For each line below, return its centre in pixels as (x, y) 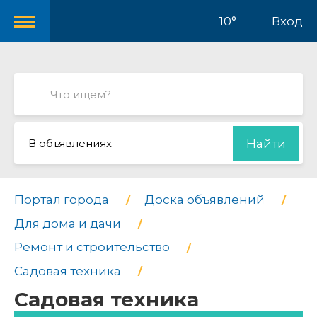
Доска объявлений (204, 200)
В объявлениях (70, 143)
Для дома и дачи (68, 223)
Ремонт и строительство (92, 247)
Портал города (62, 200)
